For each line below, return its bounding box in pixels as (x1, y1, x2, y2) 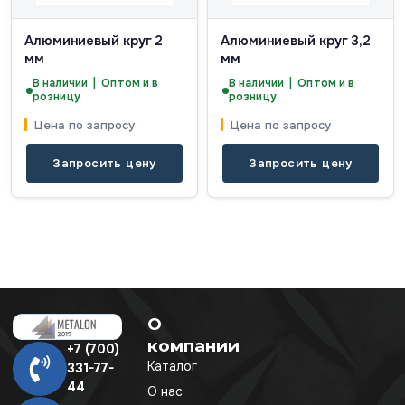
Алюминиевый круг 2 (24, 33, 164, 50)
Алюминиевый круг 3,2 (221, 33, 371, 50)
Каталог (147, 358, 198, 375)
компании (147, 335, 240, 357)
